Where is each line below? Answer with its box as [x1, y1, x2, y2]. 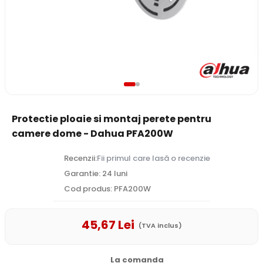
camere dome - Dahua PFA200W [12, 127, 173, 140]
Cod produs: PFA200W [62, 183, 151, 194]
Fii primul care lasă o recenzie [97, 153, 211, 164]
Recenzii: [62, 153, 97, 164]
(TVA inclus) [136, 220, 182, 230]
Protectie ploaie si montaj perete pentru [12, 112, 211, 126]
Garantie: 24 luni [62, 168, 128, 179]
